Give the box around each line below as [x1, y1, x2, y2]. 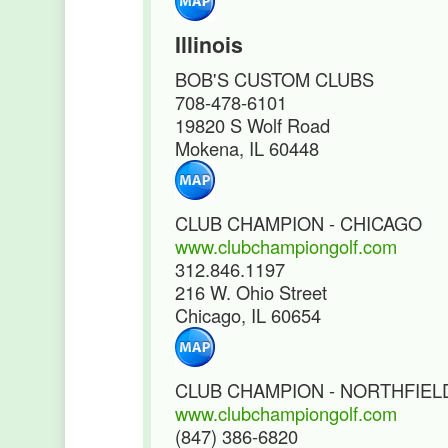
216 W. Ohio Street [175, 279, 327, 305]
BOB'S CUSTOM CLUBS [175, 66, 374, 92]
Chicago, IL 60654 [175, 302, 321, 328]
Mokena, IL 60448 [175, 135, 319, 161]
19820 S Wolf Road [175, 112, 330, 138]
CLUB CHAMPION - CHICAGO [175, 210, 422, 236]
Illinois [175, 29, 243, 60]
